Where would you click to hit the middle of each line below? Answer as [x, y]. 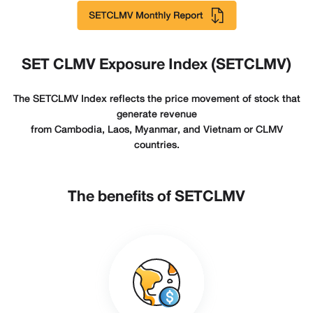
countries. [156, 145]
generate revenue [156, 115]
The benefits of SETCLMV [156, 197]
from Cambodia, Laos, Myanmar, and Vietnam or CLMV [156, 130]
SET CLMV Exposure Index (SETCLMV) [156, 65]
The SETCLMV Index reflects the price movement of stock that [156, 99]
